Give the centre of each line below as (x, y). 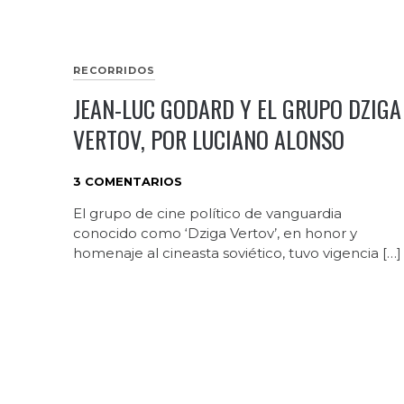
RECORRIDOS (114, 71)
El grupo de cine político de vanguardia (207, 214)
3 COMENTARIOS (127, 181)
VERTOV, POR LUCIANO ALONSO (208, 140)
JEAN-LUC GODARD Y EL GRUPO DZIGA (237, 109)
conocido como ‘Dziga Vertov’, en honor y (215, 234)
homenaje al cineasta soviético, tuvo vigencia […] (237, 253)
